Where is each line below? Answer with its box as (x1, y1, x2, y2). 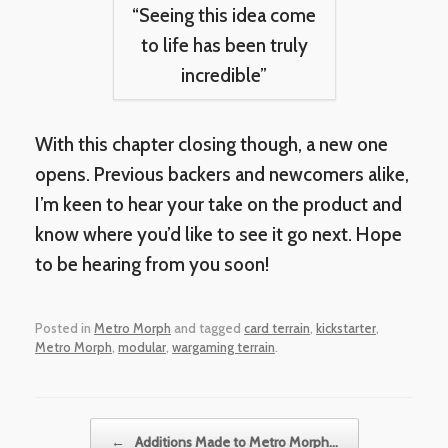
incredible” (181, 64, 267, 88)
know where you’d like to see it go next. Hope (35, 223, 402, 247)
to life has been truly (140, 34, 308, 58)
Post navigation (35, 419, 128, 435)
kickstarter (316, 319, 376, 336)
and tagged (171, 319, 244, 336)
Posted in (35, 319, 94, 336)
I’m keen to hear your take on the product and (35, 193, 402, 217)
